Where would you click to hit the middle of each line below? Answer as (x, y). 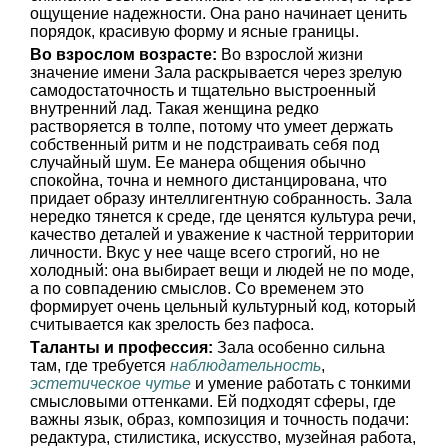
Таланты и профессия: (121, 347)
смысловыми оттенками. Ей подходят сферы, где (213, 401)
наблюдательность (245, 365)
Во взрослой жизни (290, 54)
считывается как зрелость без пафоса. (172, 324)
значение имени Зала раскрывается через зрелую (216, 72)
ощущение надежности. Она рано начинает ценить (218, 13)
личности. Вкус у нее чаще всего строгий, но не (205, 252)
